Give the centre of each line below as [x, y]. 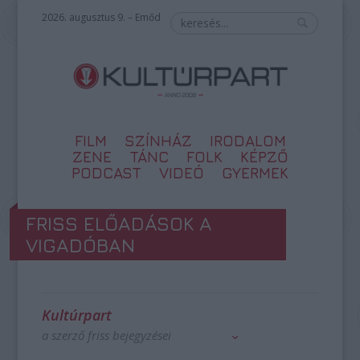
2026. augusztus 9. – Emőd [102, 17]
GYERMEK [255, 173]
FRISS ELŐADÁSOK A [119, 223]
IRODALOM [247, 141]
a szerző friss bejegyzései [107, 335]
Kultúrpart [77, 315]
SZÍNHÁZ [158, 141]
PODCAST [106, 173]
